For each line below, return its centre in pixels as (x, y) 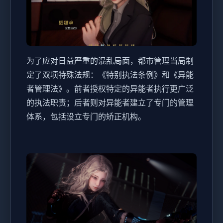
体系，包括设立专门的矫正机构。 (86, 117)
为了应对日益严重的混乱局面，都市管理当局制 (110, 61)
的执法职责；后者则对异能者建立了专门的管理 (110, 103)
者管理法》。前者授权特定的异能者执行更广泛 (110, 89)
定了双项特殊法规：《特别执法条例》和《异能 (110, 75)
